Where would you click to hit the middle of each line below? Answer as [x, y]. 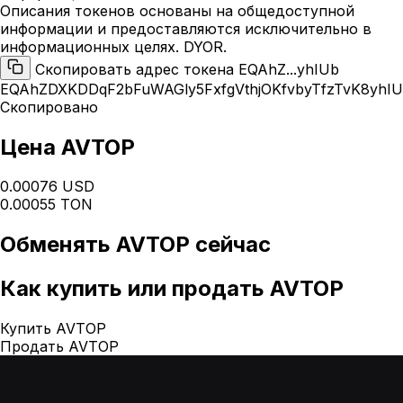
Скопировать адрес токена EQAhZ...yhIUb [187, 69]
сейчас [230, 245]
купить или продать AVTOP [193, 289]
